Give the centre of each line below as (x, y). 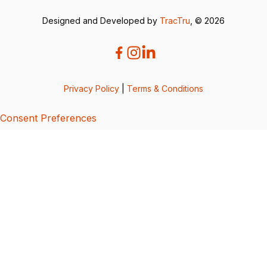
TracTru (175, 20)
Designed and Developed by (101, 20)
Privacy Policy (91, 88)
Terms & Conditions (165, 88)
